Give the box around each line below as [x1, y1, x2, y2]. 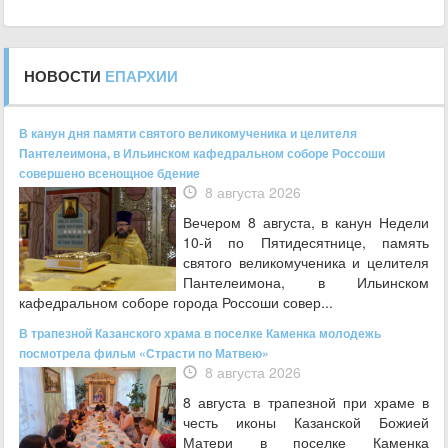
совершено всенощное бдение [19, 163, 200, 182]
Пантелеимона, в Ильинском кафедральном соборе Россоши [19, 143, 385, 162]
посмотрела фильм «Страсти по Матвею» [19, 343, 269, 362]
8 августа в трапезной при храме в [183, 391, 429, 412]
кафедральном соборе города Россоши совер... [19, 291, 333, 312]
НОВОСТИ [24, 64, 105, 87]
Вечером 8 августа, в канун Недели [183, 211, 429, 232]
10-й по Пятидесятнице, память [183, 231, 429, 252]
